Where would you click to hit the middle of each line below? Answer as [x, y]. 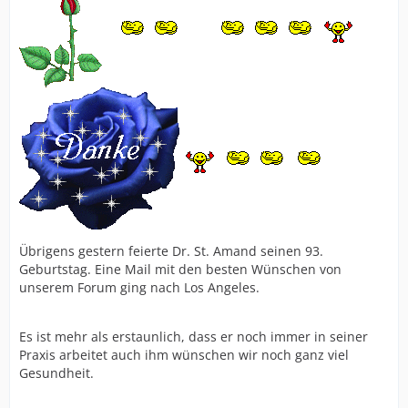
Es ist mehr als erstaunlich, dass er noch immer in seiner [194, 336]
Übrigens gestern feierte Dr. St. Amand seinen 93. [171, 250]
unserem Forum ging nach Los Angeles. [139, 287]
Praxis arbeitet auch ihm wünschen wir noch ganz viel [184, 354]
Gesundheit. [56, 372]
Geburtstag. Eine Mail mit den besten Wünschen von [180, 269]
